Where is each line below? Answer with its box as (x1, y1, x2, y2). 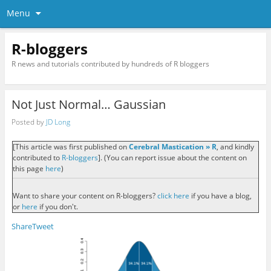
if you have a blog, (189, 190, 252, 201)
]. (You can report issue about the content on (97, 152, 247, 163)
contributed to (12, 152, 62, 163)
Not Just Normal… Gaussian (11, 96, 166, 113)
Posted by (11, 116, 46, 127)
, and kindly (216, 142, 254, 152)
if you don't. (37, 201, 78, 212)
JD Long (45, 116, 70, 127)
